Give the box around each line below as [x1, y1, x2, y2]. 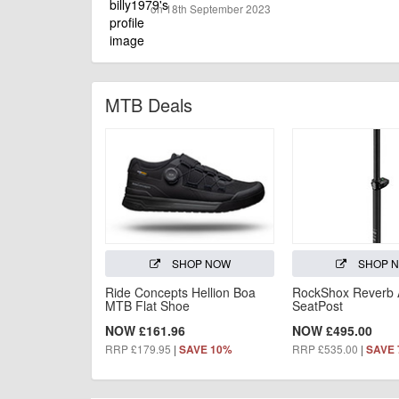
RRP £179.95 [105, 341, 171, 357]
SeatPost [291, 297, 343, 315]
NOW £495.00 [291, 322, 372, 340]
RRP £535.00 [291, 341, 358, 357]
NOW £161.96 [105, 322, 185, 340]
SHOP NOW [168, 256, 231, 272]
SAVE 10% [179, 342, 232, 358]
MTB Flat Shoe [105, 297, 190, 315]
